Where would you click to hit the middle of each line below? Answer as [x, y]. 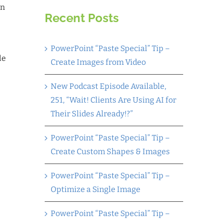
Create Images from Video [98, 62]
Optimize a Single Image [96, 189]
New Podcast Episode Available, [109, 86]
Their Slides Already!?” [92, 113]
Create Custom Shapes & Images [110, 151]
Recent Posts [82, 18]
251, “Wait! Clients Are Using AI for [113, 100]
